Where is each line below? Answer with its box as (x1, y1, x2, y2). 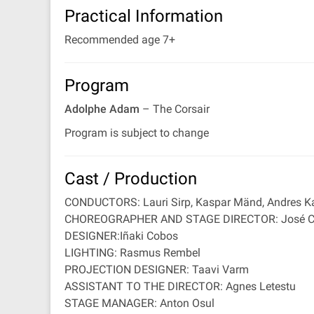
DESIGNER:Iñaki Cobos (64, 229, 178, 243)
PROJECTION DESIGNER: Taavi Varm (64, 263, 249, 276)
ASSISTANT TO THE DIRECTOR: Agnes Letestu (64, 280, 296, 293)
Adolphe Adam (64, 102, 139, 116)
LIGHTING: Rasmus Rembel (64, 246, 200, 259)
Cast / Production (64, 169, 197, 189)
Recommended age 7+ (64, 33, 175, 46)
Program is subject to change (64, 126, 209, 139)
